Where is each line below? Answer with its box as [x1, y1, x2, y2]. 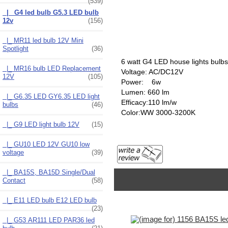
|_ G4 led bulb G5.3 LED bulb [3, 8, 99, 16]
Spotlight [3, 44, 28, 52]
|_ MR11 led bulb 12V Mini [3, 36, 83, 44]
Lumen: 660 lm [121, 88, 169, 97]
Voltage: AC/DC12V [121, 68, 183, 76]
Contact [3, 176, 25, 184]
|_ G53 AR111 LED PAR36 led [3, 216, 95, 224]
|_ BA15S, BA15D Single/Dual [3, 168, 95, 176]
